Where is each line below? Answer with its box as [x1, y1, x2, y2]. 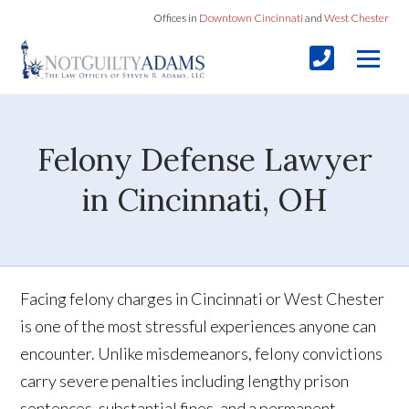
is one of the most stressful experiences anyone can [20, 316, 377, 337]
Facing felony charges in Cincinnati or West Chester [20, 288, 385, 309]
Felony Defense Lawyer [37, 140, 372, 180]
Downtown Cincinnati [198, 11, 303, 25]
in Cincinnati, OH [81, 180, 328, 220]
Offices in [152, 11, 199, 25]
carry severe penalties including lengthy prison [20, 371, 350, 392]
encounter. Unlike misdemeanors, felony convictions [20, 343, 383, 364]
